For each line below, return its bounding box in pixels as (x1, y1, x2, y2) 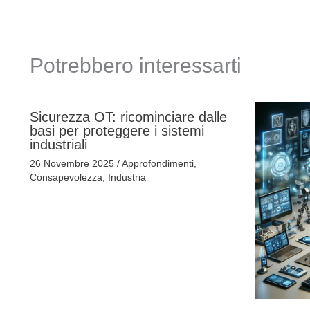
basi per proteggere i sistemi (29, 122, 204, 138)
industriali (29, 136, 87, 152)
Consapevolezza (29, 171, 102, 183)
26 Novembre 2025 (29, 157, 117, 169)
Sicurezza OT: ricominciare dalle (29, 109, 227, 125)
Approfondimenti (121, 157, 194, 169)
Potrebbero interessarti (29, 53, 241, 77)
